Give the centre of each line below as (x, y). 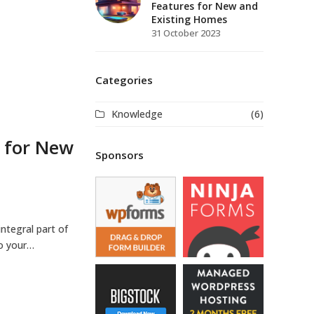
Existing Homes (189, 19)
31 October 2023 (186, 33)
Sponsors (120, 155)
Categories (124, 80)
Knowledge (137, 114)
